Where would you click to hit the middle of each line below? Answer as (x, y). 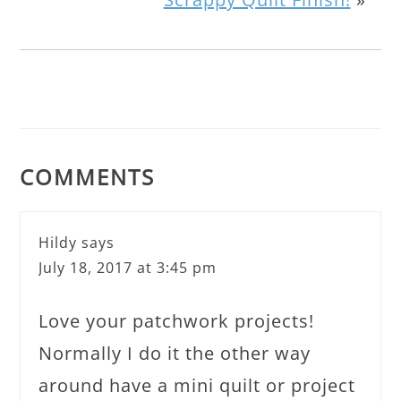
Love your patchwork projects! (177, 320)
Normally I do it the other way (175, 353)
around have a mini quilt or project (197, 385)
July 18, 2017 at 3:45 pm (128, 267)
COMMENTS (88, 176)
